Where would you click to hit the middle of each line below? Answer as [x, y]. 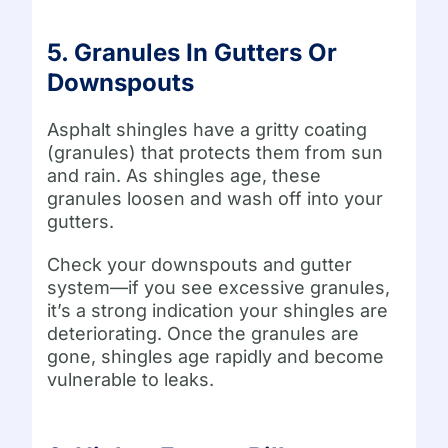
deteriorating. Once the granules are [203, 333]
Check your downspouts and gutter [200, 264]
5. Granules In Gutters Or [192, 52]
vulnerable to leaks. [131, 379]
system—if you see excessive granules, [219, 287]
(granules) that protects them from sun [215, 152]
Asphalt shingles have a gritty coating [207, 129]
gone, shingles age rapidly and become [216, 356]
